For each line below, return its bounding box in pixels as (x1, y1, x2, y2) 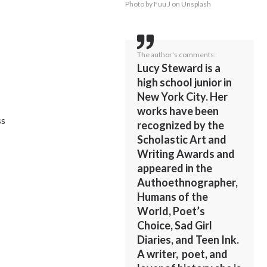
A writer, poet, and (137, 247, 228, 260)
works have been (137, 104, 219, 117)
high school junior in (137, 75, 232, 89)
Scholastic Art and (137, 132, 227, 146)
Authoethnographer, (137, 175, 238, 189)
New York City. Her (137, 89, 228, 103)
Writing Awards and (137, 147, 235, 160)
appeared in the (137, 161, 213, 175)
